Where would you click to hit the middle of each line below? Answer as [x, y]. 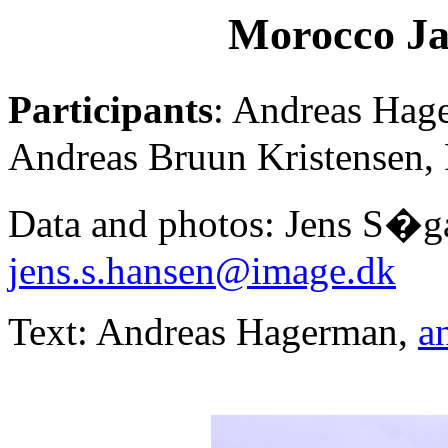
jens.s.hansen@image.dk [202, 271]
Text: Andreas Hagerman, [213, 332]
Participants [110, 110]
